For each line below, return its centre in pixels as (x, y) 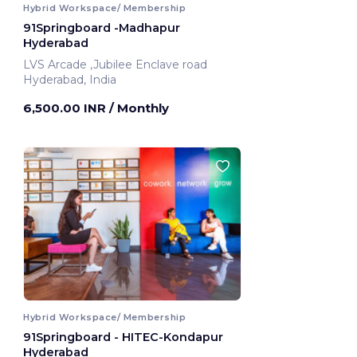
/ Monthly (139, 108)
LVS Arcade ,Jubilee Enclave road (150, 65)
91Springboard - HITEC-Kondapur (123, 337)
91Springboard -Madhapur (102, 28)
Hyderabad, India (70, 80)
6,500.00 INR (66, 108)
